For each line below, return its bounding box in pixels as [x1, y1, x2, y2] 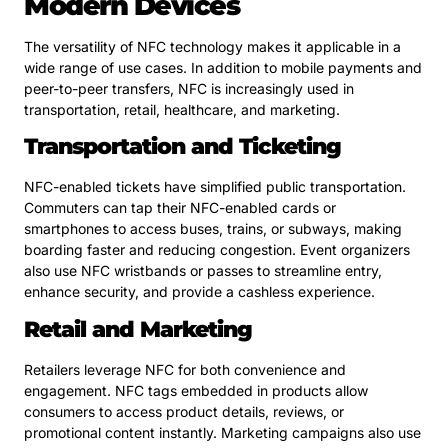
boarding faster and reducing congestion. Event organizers [24, 241, 410, 259]
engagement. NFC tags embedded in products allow [24, 381, 368, 399]
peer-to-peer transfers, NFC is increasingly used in [24, 79, 354, 97]
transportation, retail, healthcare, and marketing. [24, 100, 340, 118]
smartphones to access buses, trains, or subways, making [24, 220, 402, 238]
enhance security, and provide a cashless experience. [24, 283, 375, 301]
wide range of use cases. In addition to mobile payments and [24, 58, 422, 76]
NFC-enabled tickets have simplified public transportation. [24, 178, 406, 196]
